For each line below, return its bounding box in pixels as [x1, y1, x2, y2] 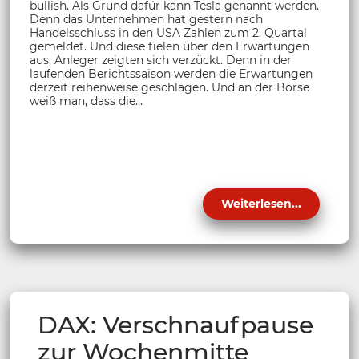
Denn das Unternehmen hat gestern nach [30, 12, 263, 27]
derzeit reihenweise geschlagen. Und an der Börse [30, 80, 309, 95]
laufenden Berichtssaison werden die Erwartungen [30, 67, 313, 82]
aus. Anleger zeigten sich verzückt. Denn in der [30, 53, 292, 68]
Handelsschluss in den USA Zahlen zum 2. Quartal [30, 26, 307, 41]
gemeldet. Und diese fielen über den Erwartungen [30, 39, 309, 54]
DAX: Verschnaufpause [38, 310, 313, 341]
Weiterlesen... [221, 196, 301, 212]
